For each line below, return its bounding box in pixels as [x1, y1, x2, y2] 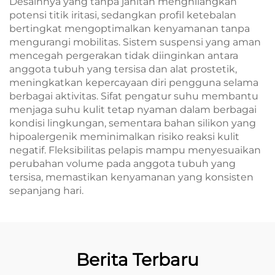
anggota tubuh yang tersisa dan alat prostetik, [9, 63, 237, 75]
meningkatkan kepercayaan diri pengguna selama [9, 77, 258, 88]
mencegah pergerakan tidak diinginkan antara [9, 50, 238, 61]
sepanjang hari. [9, 185, 83, 196]
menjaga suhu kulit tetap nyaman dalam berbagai [9, 104, 257, 115]
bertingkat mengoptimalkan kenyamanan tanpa [9, 23, 250, 34]
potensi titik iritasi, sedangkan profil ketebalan [9, 9, 236, 21]
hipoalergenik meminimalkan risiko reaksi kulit [9, 131, 239, 142]
